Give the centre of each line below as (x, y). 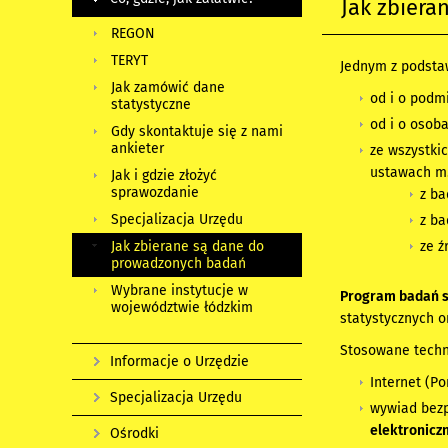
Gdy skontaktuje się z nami (197, 131)
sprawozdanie (155, 192)
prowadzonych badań (178, 263)
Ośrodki (134, 433)
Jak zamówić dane (168, 87)
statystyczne (151, 104)
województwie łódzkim (182, 307)
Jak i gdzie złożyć (164, 175)
